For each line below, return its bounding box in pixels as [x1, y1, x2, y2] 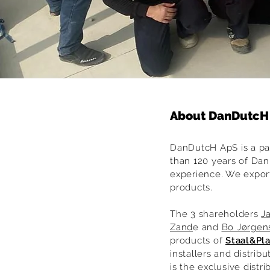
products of [170, 235, 225, 246]
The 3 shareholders [170, 209, 262, 219]
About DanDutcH [170, 108, 269, 123]
